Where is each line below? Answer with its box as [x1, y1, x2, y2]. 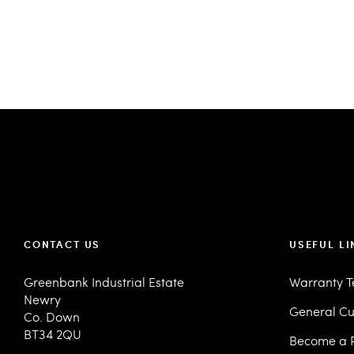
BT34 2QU [24, 326, 81, 342]
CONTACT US [24, 237, 101, 251]
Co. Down [24, 308, 80, 325]
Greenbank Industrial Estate [24, 273, 184, 290]
